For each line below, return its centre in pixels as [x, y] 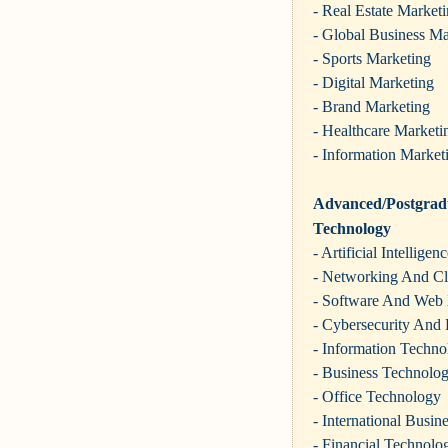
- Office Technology [377, 396]
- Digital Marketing [373, 82]
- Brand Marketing [371, 106]
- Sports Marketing [372, 58]
